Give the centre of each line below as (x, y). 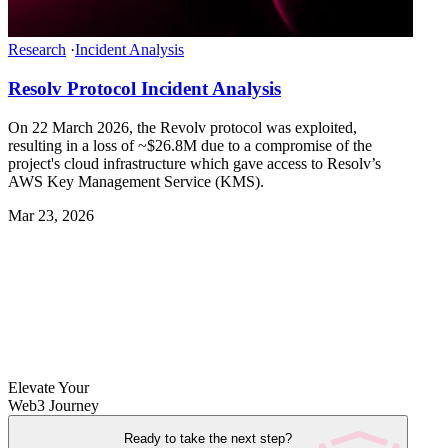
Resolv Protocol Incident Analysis (144, 89)
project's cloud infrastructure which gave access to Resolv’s (194, 163)
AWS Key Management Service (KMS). (136, 181)
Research (37, 50)
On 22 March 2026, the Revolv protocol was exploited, (182, 127)
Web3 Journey (53, 405)
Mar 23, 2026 (51, 215)
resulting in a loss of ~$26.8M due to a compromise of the (190, 145)
